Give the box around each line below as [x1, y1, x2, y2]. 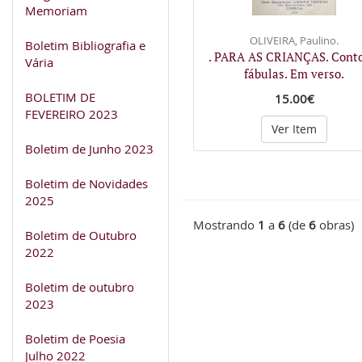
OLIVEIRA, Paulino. [250, 32, 339, 48]
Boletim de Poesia [25, 330, 125, 347]
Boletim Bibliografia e [25, 36, 145, 53]
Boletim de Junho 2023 [25, 140, 154, 157]
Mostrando [193, 217, 258, 233]
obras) [316, 217, 354, 233]
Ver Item [271, 120, 317, 137]
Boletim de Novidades [25, 175, 148, 192]
